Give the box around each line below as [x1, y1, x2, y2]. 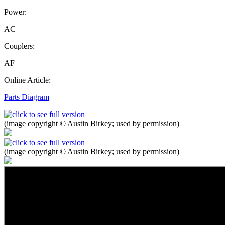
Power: [4, 8, 27, 17]
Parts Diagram [4, 93, 49, 102]
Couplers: [4, 42, 35, 51]
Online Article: [4, 76, 51, 85]
